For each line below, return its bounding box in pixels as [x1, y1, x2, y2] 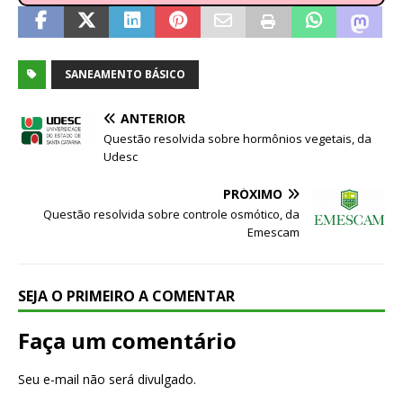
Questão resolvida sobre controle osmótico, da [43, 206, 300, 223]
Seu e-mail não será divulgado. [18, 371, 196, 389]
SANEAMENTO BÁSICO [65, 67, 185, 83]
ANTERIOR [121, 110, 185, 128]
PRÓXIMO [223, 185, 282, 203]
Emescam [247, 224, 300, 241]
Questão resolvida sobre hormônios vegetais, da [103, 130, 372, 148]
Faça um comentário [18, 326, 237, 356]
